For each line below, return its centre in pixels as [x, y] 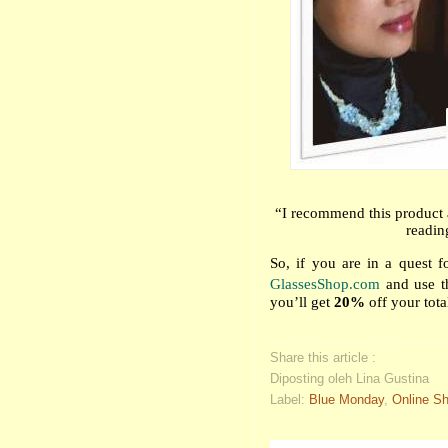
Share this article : [323, 358]
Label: [289, 400]
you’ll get [302, 302]
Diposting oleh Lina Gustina [349, 379]
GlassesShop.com [325, 284]
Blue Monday [346, 400]
